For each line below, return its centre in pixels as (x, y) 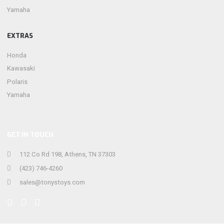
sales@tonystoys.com (51, 182)
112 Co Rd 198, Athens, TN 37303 (66, 154)
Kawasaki (21, 68)
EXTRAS (20, 35)
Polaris (17, 81)
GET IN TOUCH (30, 135)
